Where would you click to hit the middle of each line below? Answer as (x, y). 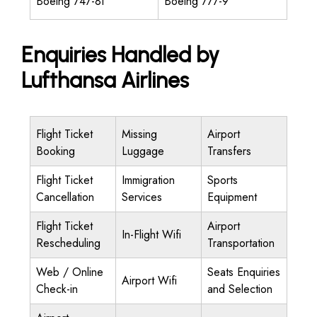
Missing (139, 134)
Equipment (232, 197)
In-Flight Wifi (151, 235)
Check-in (57, 289)
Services (142, 197)
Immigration (148, 180)
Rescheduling (68, 243)
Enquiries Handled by (120, 55)
